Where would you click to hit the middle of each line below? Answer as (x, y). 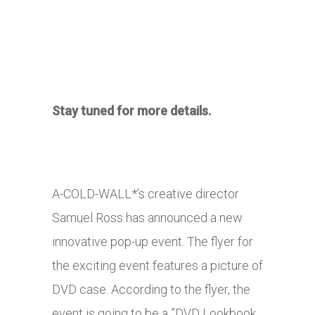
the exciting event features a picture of (157, 266)
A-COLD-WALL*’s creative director (146, 194)
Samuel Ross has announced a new (147, 218)
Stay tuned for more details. (131, 111)
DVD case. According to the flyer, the (151, 290)
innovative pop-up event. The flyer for (153, 242)
